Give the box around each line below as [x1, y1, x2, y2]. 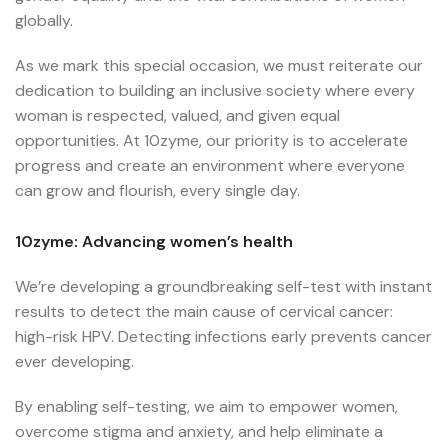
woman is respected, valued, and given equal [15, 105, 340, 127]
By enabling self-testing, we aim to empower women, [15, 396, 398, 418]
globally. [15, 10, 73, 32]
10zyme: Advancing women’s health [15, 231, 293, 253]
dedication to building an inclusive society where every [15, 80, 415, 102]
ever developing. [15, 351, 134, 373]
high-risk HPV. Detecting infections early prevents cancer [15, 326, 432, 348]
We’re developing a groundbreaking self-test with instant [15, 276, 432, 298]
